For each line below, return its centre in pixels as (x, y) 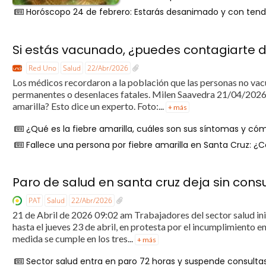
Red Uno (43, 68)
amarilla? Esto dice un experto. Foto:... (89, 106)
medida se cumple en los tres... (74, 239)
